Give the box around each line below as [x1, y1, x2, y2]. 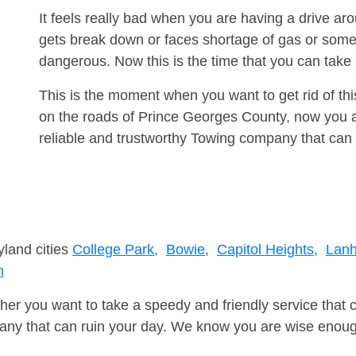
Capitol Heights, [217, 242, 318, 258]
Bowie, [166, 242, 209, 258]
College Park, [72, 242, 158, 258]
